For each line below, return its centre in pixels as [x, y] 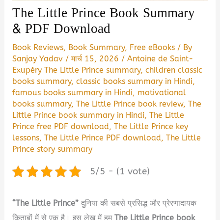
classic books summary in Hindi [135, 81]
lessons [26, 137]
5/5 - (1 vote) [120, 171]
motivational [162, 92]
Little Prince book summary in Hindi [79, 115]
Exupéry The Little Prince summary [77, 70]
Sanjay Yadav [39, 58]
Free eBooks [152, 47]
